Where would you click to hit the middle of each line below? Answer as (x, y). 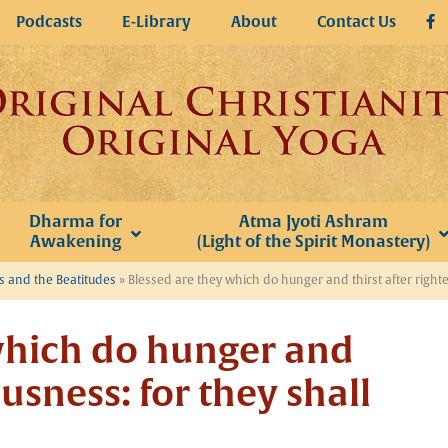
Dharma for (75, 221)
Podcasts (49, 22)
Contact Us (356, 22)
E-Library (156, 22)
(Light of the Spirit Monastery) (313, 241)
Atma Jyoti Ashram (313, 221)
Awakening (75, 241)
